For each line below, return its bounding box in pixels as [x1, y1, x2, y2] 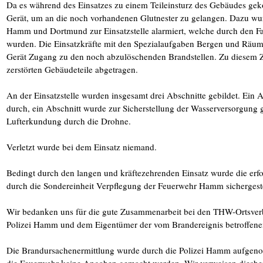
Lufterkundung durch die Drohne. [6, 115, 131, 127]
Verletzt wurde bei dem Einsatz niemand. [6, 141, 157, 153]
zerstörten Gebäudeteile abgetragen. [6, 63, 138, 75]
